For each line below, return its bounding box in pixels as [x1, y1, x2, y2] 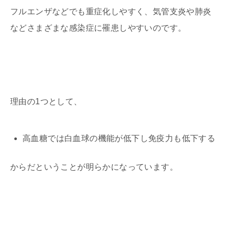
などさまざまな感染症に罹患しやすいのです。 [10, 23, 187, 32]
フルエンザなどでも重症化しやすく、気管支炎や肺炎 [10, 7, 212, 16]
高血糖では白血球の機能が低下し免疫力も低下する [22, 133, 216, 143]
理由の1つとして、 [10, 97, 82, 106]
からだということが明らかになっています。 [10, 162, 178, 171]
